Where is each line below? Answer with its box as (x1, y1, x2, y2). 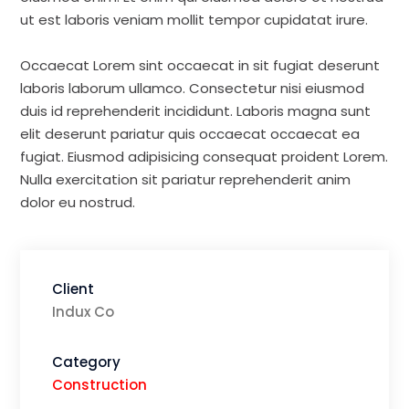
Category (52, 352, 121, 372)
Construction (52, 375, 148, 394)
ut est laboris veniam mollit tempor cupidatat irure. (20, 10, 369, 29)
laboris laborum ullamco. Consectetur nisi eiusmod (20, 79, 365, 98)
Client (52, 279, 95, 299)
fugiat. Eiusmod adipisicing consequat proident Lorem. (20, 147, 389, 166)
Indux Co (52, 302, 115, 321)
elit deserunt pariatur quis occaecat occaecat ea (20, 124, 361, 143)
